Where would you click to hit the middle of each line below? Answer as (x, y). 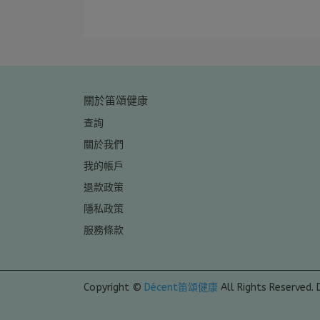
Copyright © (112, 288)
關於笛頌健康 (116, 101)
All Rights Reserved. (267, 288)
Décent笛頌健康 (181, 288)
